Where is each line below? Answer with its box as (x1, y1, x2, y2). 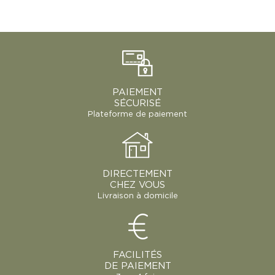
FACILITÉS (113, 250, 162, 260)
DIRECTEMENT (103, 169, 172, 179)
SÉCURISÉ (114, 99, 161, 109)
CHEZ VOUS (110, 180, 165, 190)
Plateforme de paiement (88, 110, 187, 119)
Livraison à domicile (97, 192, 178, 201)
